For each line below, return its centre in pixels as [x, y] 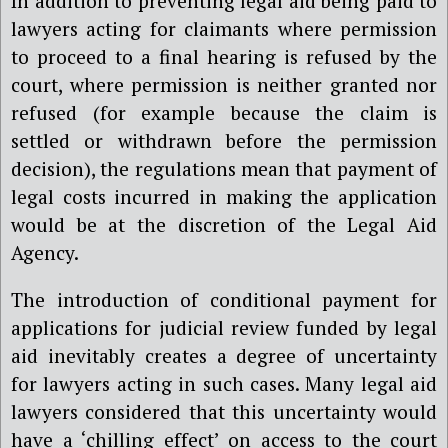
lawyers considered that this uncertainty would [224, 412]
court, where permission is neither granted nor [224, 84]
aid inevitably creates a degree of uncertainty [224, 356]
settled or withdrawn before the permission [224, 140]
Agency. [45, 252]
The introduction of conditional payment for [224, 300]
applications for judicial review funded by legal [224, 328]
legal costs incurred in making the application [224, 196]
